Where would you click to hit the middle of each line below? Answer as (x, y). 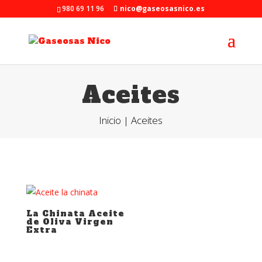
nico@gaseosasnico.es (163, 8)
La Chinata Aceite (75, 213)
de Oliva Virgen (70, 222)
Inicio (110, 120)
